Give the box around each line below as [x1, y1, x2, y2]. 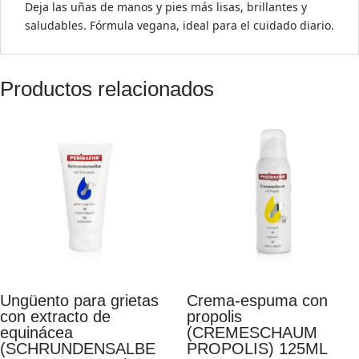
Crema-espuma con [186, 292, 328, 310]
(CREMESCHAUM [186, 324, 317, 342]
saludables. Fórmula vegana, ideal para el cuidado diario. [25, 18, 334, 33]
